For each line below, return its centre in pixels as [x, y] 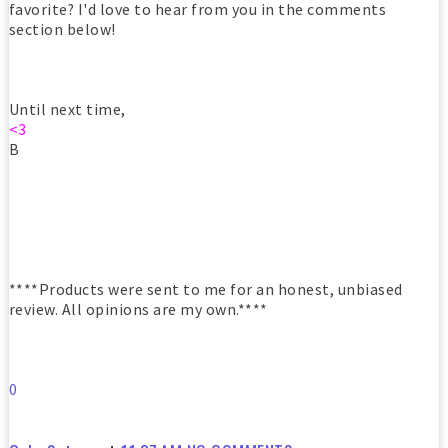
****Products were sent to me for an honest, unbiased [205, 289]
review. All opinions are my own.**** [138, 309]
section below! [62, 29]
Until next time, [67, 109]
